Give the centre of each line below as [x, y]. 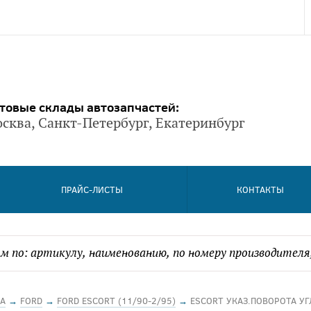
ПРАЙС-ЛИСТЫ [92, 190]
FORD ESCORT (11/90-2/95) [116, 301]
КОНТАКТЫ [260, 190]
